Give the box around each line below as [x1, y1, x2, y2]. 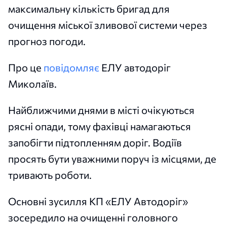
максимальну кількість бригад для [8, 3, 170, 15]
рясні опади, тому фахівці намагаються [8, 120, 191, 133]
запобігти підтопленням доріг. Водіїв [8, 136, 182, 149]
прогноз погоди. [8, 35, 86, 48]
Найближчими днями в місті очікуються [8, 104, 195, 117]
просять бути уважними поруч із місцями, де [8, 153, 216, 165]
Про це [8, 61, 44, 74]
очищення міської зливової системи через [8, 19, 207, 31]
